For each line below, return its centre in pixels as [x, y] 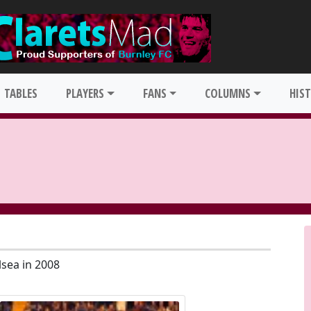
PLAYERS [85, 93]
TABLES [21, 93]
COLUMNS [228, 93]
